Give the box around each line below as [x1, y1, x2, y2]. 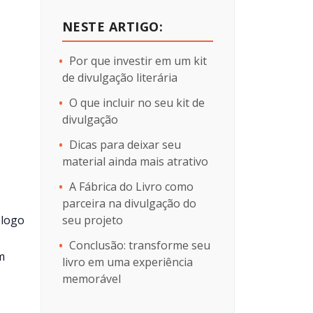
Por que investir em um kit [68, 53, 207, 68]
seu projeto [61, 212, 123, 228]
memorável [61, 271, 124, 286]
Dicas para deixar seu [68, 137, 181, 152]
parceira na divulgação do [61, 196, 196, 211]
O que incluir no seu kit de [68, 95, 205, 110]
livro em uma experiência [61, 254, 193, 270]
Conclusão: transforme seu [68, 238, 210, 253]
